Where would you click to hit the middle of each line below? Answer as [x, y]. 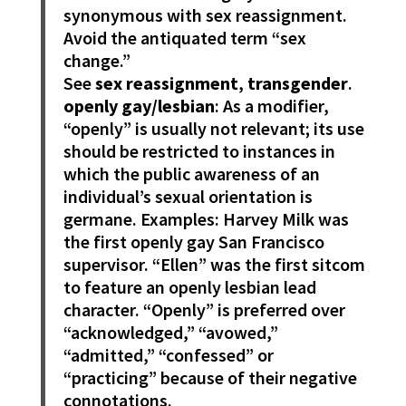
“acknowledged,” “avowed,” [170, 333]
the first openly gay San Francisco [193, 242]
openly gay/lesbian [139, 106]
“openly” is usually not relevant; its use [213, 129]
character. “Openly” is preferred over [204, 310]
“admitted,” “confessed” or [168, 355]
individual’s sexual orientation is [188, 197]
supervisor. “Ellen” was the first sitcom [214, 265]
